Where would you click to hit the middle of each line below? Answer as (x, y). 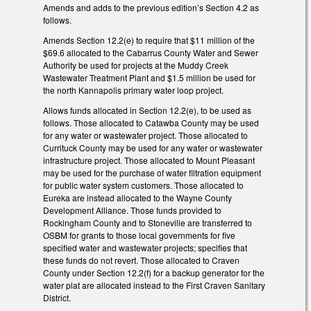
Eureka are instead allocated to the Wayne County (137, 197)
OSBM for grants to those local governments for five (139, 235)
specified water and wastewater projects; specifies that (145, 247)
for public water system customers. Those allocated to (143, 185)
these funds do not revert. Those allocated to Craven (141, 260)
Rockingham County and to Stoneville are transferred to (148, 222)
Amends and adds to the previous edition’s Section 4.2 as (151, 8)
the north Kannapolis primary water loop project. (133, 90)
